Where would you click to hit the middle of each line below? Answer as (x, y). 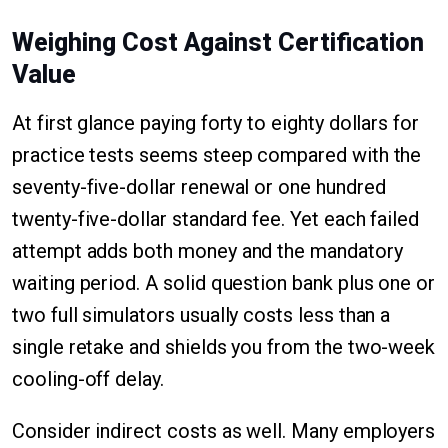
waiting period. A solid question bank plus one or (224, 283)
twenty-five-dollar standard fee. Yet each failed (216, 219)
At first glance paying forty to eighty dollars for (216, 123)
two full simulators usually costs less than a (201, 315)
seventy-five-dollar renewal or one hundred (199, 187)
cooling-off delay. (88, 379)
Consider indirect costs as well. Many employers (224, 431)
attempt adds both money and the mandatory (207, 251)
